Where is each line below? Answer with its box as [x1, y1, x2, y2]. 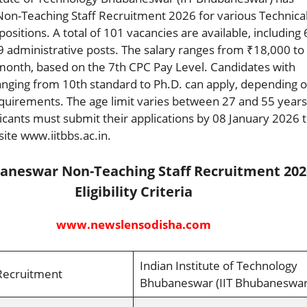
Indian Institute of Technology [139, 257, 297, 273]
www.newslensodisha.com [56, 217, 211, 232]
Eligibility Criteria [74, 182, 193, 201]
